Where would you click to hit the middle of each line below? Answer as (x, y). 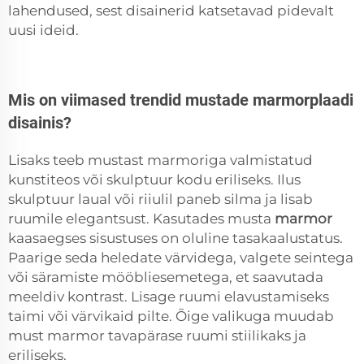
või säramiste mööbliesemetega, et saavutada (166, 277)
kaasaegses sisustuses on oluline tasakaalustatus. (175, 238)
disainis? (40, 123)
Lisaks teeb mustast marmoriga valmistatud (160, 160)
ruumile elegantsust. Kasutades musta (141, 219)
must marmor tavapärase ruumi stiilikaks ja (157, 336)
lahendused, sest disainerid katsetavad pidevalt (171, 11)
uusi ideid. (43, 30)
